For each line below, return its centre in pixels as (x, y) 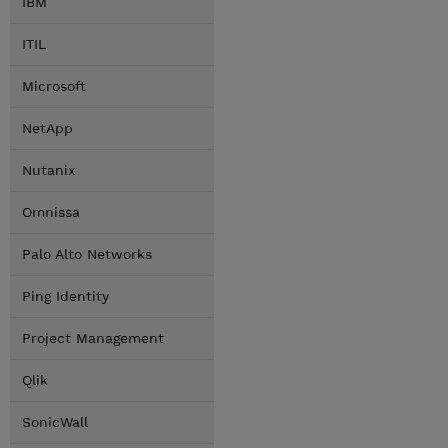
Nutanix (48, 170)
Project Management (93, 338)
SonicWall (55, 422)
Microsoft (54, 86)
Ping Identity (65, 296)
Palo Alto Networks (87, 254)
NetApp (47, 128)
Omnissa (51, 212)
